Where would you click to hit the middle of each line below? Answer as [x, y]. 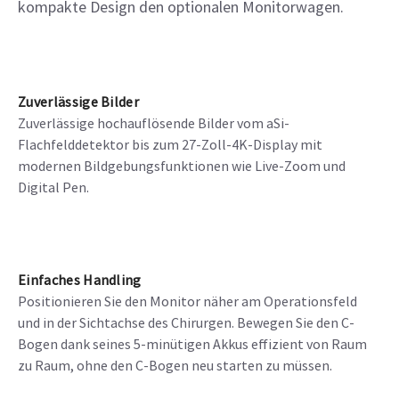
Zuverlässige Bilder [79, 101]
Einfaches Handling [80, 279]
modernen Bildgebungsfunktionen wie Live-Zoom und [182, 165]
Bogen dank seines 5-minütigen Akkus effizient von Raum [192, 343]
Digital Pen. [53, 187]
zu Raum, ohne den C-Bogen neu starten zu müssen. [175, 365]
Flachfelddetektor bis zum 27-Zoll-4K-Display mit [170, 144]
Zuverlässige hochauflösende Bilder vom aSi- [154, 122]
